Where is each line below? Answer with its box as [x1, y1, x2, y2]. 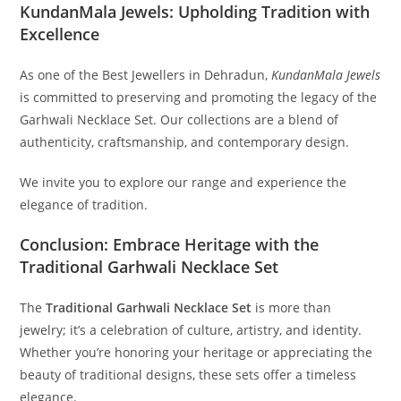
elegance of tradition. [20, 196, 149, 214]
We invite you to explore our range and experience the [20, 174, 347, 192]
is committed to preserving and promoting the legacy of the [20, 89, 378, 107]
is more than [252, 299, 332, 317]
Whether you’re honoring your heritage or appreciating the [20, 344, 373, 362]
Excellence [20, 23, 100, 46]
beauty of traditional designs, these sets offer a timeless [20, 366, 357, 384]
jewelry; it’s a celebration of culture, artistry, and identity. [20, 321, 363, 339]
